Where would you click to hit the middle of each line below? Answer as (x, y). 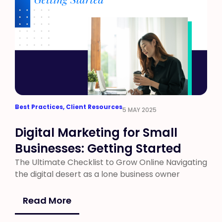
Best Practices (39, 107)
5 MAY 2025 (139, 110)
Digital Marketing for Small (96, 133)
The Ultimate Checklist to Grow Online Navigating (111, 162)
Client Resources (94, 107)
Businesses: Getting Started (98, 148)
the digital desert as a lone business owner (97, 174)
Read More (47, 200)
